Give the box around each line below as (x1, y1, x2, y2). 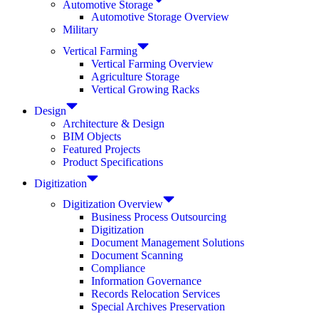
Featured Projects (63, 142, 140, 155)
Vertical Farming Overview (91, 58, 214, 70)
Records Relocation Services (91, 287, 220, 300)
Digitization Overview (63, 197, 163, 210)
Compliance (91, 261, 145, 274)
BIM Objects (63, 130, 121, 142)
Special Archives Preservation (91, 300, 225, 313)
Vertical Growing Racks (91, 83, 199, 96)
